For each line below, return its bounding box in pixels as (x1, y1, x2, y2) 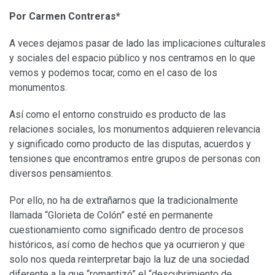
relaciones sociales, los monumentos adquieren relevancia (9, 123, 260, 135)
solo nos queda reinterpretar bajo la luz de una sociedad (9, 253, 249, 265)
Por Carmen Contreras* (9, 10, 120, 22)
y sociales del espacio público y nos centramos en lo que (9, 52, 255, 64)
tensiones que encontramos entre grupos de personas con (9, 152, 260, 165)
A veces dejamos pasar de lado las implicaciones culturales (9, 37, 266, 49)
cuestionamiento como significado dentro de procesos (9, 223, 244, 236)
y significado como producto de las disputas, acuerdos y (9, 137, 251, 150)
